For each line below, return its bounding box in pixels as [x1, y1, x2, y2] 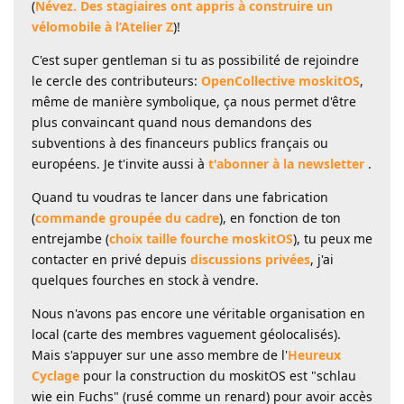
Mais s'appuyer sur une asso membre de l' [32, 346, 288, 364]
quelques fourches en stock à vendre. [32, 271, 259, 289]
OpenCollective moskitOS [201, 72, 360, 90]
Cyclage [32, 367, 83, 385]
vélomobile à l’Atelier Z [32, 18, 173, 36]
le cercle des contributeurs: [32, 72, 201, 90]
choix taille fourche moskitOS [109, 230, 293, 248]
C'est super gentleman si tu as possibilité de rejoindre [32, 51, 359, 69]
